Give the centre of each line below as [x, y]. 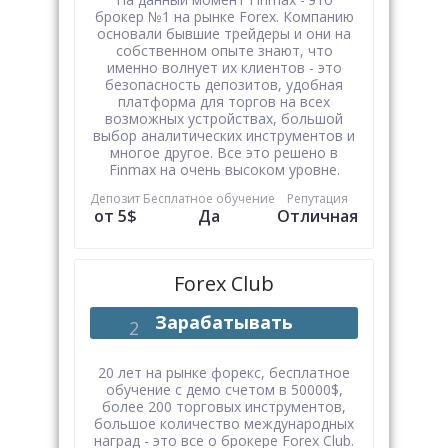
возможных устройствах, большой [224, 118]
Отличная [317, 216]
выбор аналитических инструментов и [224, 135]
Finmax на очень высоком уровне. [224, 169]
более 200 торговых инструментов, [224, 406]
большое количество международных [224, 423]
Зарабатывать [224, 322]
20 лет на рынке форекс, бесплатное [224, 372]
